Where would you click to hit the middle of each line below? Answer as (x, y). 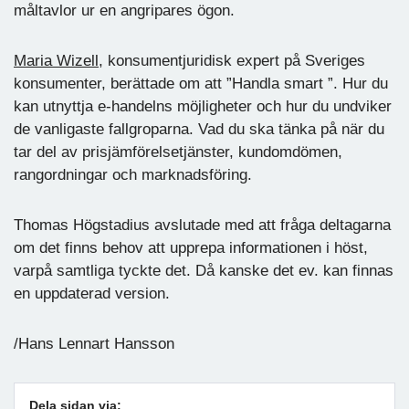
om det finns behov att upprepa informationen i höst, (191, 248)
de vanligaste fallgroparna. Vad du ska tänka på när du (199, 130)
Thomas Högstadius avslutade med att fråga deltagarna (202, 225)
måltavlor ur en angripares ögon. (124, 11)
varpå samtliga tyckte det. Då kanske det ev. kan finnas (204, 271)
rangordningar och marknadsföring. (133, 175)
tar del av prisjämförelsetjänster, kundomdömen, (178, 152)
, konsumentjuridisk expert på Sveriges (232, 61)
